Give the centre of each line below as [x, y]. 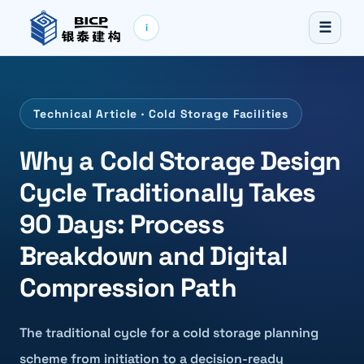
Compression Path [128, 288]
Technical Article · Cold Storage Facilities [161, 114]
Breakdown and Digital [154, 256]
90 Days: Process [122, 224]
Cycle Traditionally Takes [168, 193]
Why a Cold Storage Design [180, 161]
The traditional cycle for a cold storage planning [169, 333]
